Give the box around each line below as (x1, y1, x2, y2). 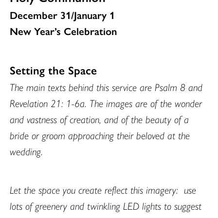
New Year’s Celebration (10, 23, 117, 38)
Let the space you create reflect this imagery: (10, 182, 178, 197)
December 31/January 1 (10, 7, 115, 22)
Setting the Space (10, 62, 97, 78)
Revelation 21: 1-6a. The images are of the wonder (10, 95, 202, 110)
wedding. (10, 144, 43, 158)
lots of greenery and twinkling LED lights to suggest (10, 198, 201, 213)
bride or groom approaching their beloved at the (10, 127, 190, 142)
